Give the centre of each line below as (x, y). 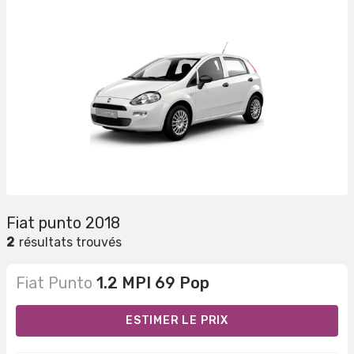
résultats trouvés (70, 243)
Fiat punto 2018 (63, 223)
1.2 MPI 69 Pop (153, 283)
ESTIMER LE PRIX (177, 321)
